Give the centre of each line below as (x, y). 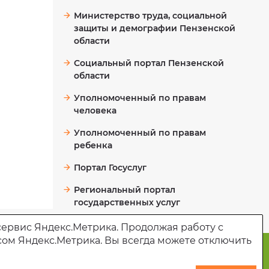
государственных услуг (127, 202)
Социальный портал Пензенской (149, 63)
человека (95, 110)
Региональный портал (125, 190)
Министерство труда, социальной (150, 16)
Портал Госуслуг (110, 168)
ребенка (93, 145)
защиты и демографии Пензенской (155, 28)
